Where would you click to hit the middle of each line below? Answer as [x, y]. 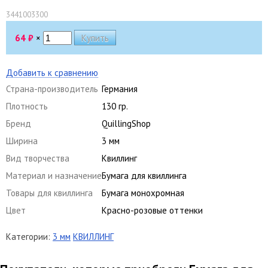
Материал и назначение [54, 175]
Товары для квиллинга [49, 193]
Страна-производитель [52, 89]
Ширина [22, 141]
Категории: [29, 236]
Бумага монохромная [143, 193]
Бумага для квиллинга [144, 175]
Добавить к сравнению [52, 72]
